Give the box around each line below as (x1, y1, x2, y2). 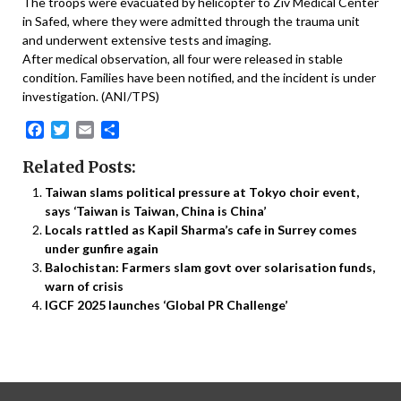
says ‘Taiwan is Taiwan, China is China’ (45, 202, 266, 218)
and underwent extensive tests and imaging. (22, 32, 271, 48)
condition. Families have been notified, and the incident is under (22, 70, 376, 86)
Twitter (69, 120, 115, 138)
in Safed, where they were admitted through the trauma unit (22, 13, 360, 30)
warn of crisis (45, 277, 124, 294)
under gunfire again (45, 240, 158, 256)
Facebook (44, 120, 107, 138)
